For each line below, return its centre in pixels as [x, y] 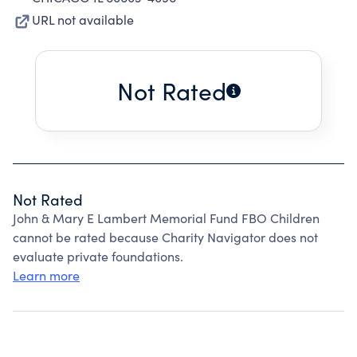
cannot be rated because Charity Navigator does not [165, 237]
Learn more [46, 275]
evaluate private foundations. [98, 256]
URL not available [83, 20]
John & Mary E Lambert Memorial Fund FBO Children [166, 218]
